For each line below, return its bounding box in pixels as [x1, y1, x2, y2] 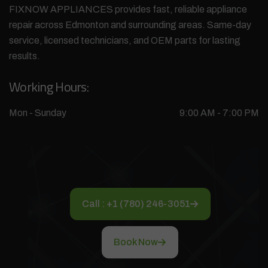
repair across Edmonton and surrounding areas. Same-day [9, 19, 251, 30]
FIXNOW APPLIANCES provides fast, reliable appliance [9, 4, 247, 14]
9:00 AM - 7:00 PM [179, 107, 259, 118]
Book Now [114, 236, 159, 247]
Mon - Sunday [9, 107, 66, 118]
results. [9, 50, 40, 61]
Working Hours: [9, 76, 89, 97]
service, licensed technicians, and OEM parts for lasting [9, 35, 240, 45]
